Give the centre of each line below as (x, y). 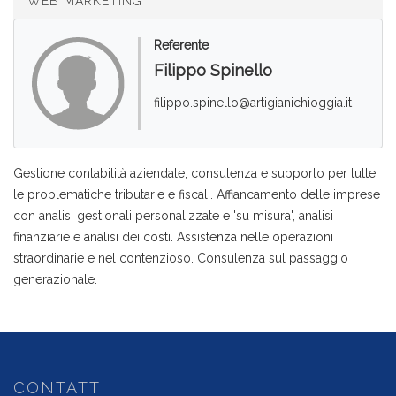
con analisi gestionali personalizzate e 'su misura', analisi (173, 216)
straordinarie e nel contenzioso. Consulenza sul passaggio (181, 259)
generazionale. (55, 280)
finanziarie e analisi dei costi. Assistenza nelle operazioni (173, 237)
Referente (182, 45)
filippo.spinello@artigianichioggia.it (253, 103)
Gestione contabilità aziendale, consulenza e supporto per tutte (194, 174)
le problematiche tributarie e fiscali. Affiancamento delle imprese (197, 195)
